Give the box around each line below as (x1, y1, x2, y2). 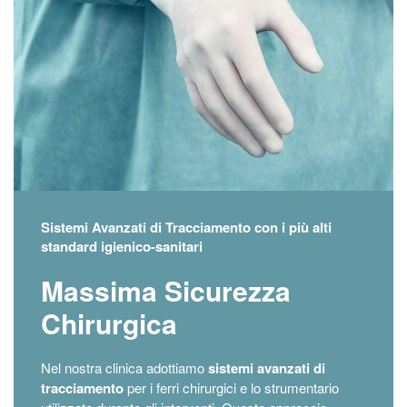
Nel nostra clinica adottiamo (41, 357, 208, 377)
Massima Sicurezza (41, 270, 291, 310)
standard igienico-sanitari (41, 235, 203, 256)
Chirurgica (41, 303, 177, 342)
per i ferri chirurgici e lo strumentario (124, 377, 339, 397)
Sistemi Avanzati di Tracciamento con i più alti (41, 216, 332, 237)
